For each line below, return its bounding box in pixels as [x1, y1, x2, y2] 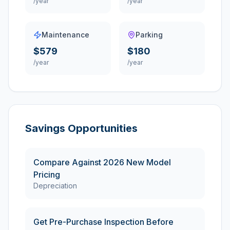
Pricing [33, 169, 60, 180]
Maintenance [42, 30, 89, 39]
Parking [136, 30, 163, 39]
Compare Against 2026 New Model [33, 157, 171, 167]
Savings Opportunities [25, 122, 138, 135]
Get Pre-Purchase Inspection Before [33, 217, 174, 227]
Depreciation [33, 181, 77, 190]
